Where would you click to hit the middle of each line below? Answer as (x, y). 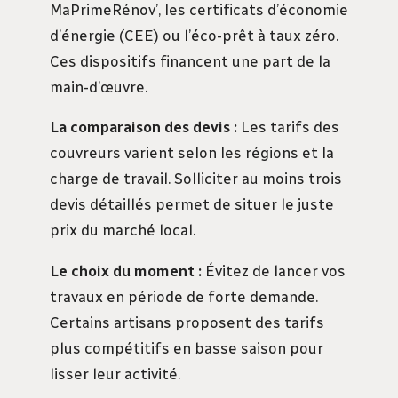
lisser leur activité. (115, 374)
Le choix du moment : (126, 271)
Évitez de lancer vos (274, 271)
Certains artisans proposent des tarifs (187, 323)
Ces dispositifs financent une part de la (190, 61)
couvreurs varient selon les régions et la (192, 153)
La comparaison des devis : (143, 127)
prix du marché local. (123, 231)
